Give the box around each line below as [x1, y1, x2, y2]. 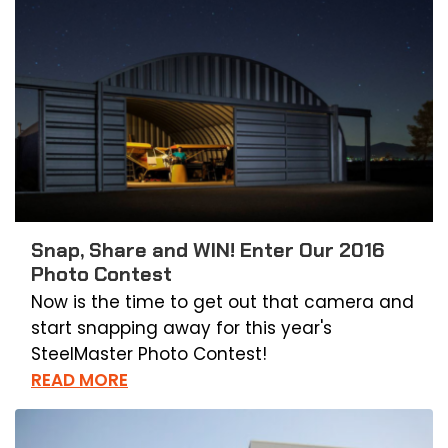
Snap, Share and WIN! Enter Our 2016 [31, 236, 385, 263]
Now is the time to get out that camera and [31, 289, 414, 314]
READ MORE [31, 367, 128, 392]
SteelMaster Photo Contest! [31, 341, 267, 366]
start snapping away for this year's [31, 315, 332, 340]
